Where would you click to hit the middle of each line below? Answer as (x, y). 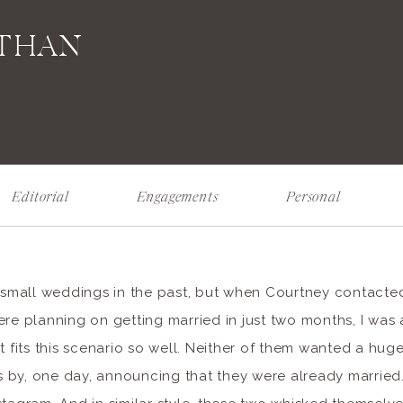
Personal (313, 198)
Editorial (40, 198)
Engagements (177, 198)
